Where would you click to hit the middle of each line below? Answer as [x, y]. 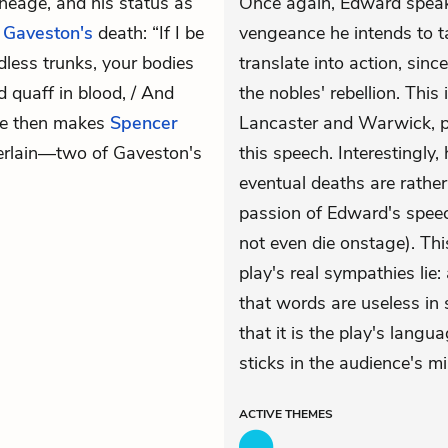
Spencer [144, 123]
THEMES [309, 414]
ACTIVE [262, 414]
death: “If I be [148, 33]
